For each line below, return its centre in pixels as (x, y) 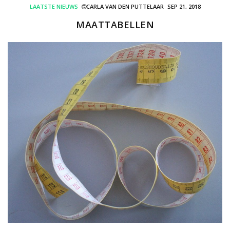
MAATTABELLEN (115, 25)
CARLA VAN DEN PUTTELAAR (125, 7)
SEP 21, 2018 (184, 7)
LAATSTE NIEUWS (54, 7)
